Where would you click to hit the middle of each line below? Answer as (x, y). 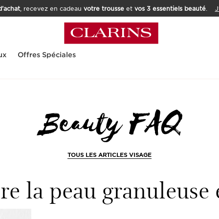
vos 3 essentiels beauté (170, 9)
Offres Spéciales (47, 55)
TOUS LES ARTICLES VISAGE (109, 155)
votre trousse (104, 9)
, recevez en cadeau (52, 9)
